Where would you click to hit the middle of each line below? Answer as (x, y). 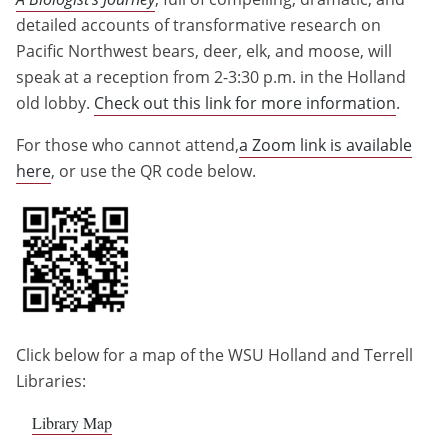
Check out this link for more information (245, 103)
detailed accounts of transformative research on (198, 25)
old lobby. (55, 103)
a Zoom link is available (325, 145)
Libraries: (51, 381)
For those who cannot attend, (127, 145)
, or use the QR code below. (153, 171)
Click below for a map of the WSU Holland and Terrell (214, 355)
